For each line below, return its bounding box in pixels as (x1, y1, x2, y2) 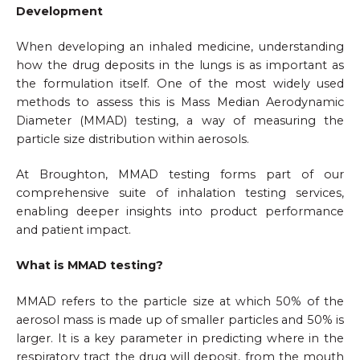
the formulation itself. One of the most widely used (16, 76, 344, 91)
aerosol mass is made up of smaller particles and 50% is (16, 312, 344, 327)
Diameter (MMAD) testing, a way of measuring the (16, 112, 344, 128)
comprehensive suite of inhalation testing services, (16, 186, 344, 201)
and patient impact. (16, 223, 131, 238)
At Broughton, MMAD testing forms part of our (16, 167, 344, 182)
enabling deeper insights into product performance (16, 204, 344, 219)
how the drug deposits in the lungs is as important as (16, 57, 344, 72)
